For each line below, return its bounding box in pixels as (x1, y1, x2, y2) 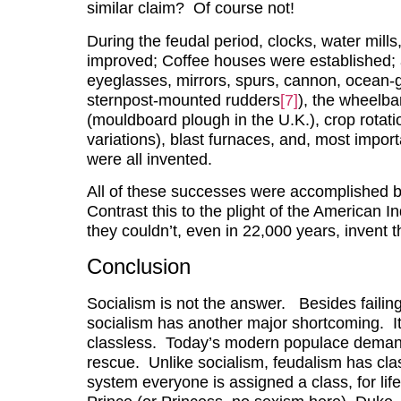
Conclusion (86, 253, 191, 278)
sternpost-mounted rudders (86, 90, 280, 109)
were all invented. (86, 149, 226, 168)
